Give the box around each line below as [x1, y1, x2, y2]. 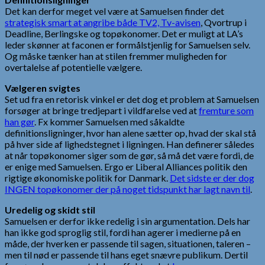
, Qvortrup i [201, 16, 247, 28]
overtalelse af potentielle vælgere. [5, 61, 142, 73]
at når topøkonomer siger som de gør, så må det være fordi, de [5, 149, 254, 161]
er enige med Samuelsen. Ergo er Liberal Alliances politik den [5, 160, 247, 172]
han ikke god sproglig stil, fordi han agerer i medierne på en [5, 226, 241, 238]
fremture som [199, 104, 254, 116]
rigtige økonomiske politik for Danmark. [5, 172, 170, 183]
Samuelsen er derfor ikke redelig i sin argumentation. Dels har [5, 215, 250, 227]
